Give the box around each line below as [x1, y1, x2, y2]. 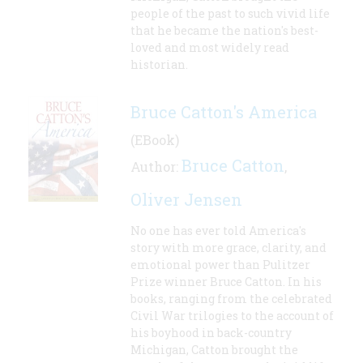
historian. [130, 57, 188, 73]
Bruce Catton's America [130, 101, 317, 123]
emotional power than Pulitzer [130, 257, 310, 273]
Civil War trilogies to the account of [130, 308, 334, 324]
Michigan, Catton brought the [130, 342, 298, 358]
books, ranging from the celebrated [130, 291, 332, 307]
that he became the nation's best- [130, 23, 318, 39]
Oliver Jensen [130, 189, 242, 211]
